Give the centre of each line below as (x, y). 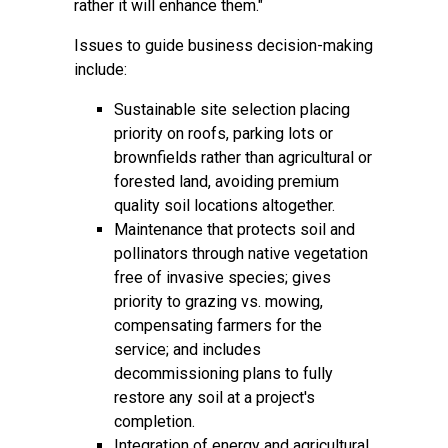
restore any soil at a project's (214, 397)
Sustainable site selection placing (232, 109)
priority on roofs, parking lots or (223, 133)
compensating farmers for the (218, 325)
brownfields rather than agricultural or (243, 157)
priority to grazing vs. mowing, (218, 301)
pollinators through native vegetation (241, 253)
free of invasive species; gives (222, 277)
